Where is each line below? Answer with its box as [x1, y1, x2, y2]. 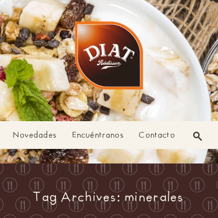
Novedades [13, 130, 57, 140]
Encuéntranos [72, 130, 124, 140]
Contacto [139, 130, 175, 140]
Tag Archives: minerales [34, 189, 184, 205]
